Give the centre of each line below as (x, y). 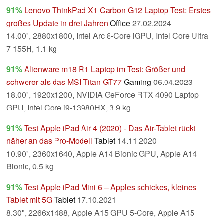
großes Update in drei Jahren (57, 23)
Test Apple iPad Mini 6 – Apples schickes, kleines (110, 187)
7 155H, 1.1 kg (32, 49)
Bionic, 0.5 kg (30, 166)
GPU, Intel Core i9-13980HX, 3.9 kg (69, 108)
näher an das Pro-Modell (49, 141)
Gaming (137, 82)
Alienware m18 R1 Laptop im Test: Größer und (105, 69)
